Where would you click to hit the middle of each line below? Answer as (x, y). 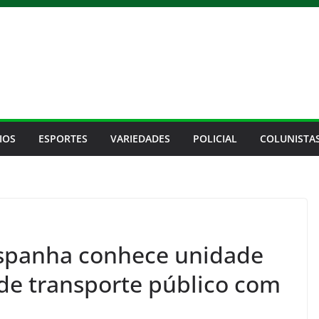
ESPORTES (63, 138)
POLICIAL (215, 138)
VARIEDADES (140, 138)
